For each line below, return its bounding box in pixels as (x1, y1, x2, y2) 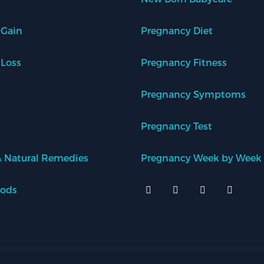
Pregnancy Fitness (141, 57, 227, 68)
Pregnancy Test (141, 120, 212, 132)
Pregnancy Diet (141, 25, 213, 37)
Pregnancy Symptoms (141, 88, 246, 100)
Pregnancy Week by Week (141, 152, 262, 164)
